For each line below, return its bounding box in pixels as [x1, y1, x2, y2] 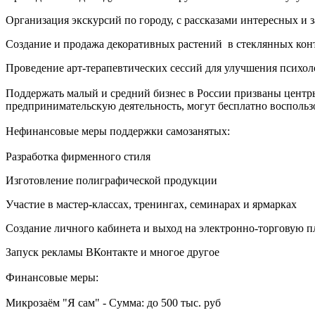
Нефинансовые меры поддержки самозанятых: [6, 125, 230, 138]
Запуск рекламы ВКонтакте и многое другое [6, 246, 219, 259]
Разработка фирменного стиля [6, 150, 153, 163]
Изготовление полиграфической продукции [6, 174, 220, 187]
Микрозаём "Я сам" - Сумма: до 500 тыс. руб [6, 297, 221, 309]
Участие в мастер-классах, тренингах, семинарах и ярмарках [6, 198, 300, 211]
